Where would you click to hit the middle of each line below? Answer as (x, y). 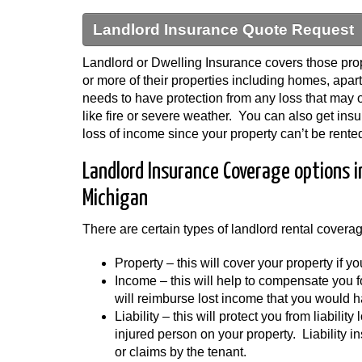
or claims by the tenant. (181, 352)
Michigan (115, 199)
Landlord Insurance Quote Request (223, 29)
